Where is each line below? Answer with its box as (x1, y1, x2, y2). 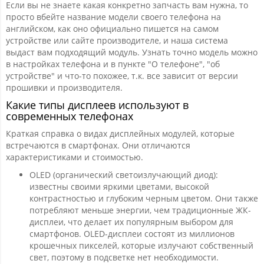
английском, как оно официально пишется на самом (6, 23, 219, 34)
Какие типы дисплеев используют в (6, 98, 189, 112)
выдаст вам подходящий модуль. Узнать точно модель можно (6, 47, 258, 58)
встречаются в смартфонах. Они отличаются (6, 140, 190, 151)
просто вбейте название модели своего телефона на (6, 11, 221, 22)
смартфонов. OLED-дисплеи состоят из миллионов (29, 228, 235, 239)
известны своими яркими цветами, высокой (29, 181, 209, 192)
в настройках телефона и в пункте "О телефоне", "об (6, 58, 220, 70)
